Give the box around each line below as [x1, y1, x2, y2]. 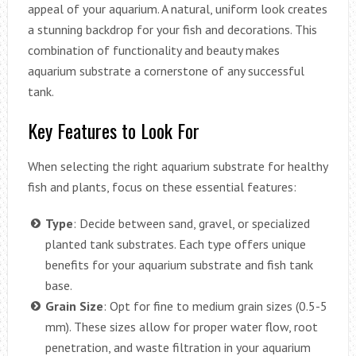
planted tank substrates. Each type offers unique [44, 235, 306, 252]
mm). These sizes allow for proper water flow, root [44, 318, 318, 335]
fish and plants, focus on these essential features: [27, 178, 296, 195]
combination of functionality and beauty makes [27, 41, 280, 58]
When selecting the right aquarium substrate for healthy [27, 157, 327, 174]
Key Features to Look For [27, 115, 199, 145]
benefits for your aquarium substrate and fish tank [44, 256, 313, 273]
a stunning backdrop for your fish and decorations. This [27, 21, 317, 37]
